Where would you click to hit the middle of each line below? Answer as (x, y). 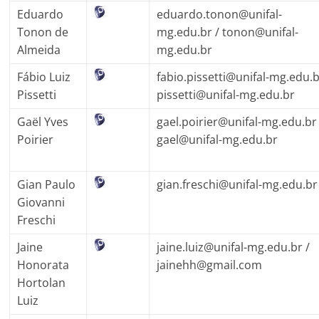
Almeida (39, 49)
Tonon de (43, 32)
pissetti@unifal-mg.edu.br (226, 94)
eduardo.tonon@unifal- (220, 14)
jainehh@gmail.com (210, 265)
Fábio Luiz (44, 77)
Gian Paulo (47, 184)
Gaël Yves (43, 121)
